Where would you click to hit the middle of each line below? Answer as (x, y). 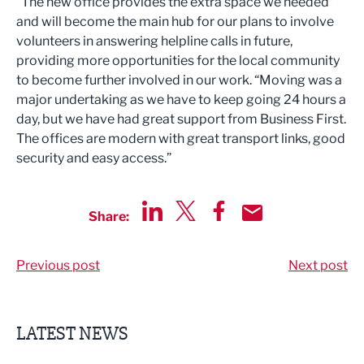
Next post (318, 265)
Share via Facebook (267, 230)
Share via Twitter (225, 230)
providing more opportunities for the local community (178, 61)
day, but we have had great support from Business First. (181, 119)
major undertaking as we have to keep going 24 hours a (181, 100)
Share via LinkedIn (197, 230)
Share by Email (286, 230)
